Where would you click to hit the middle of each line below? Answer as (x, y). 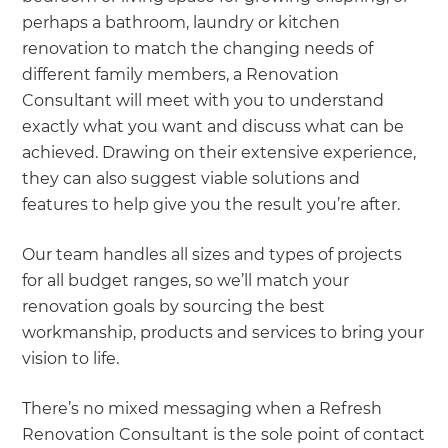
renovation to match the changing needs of (198, 48)
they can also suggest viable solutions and (191, 178)
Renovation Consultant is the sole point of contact (224, 434)
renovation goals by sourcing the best (174, 306)
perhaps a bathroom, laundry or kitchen (181, 22)
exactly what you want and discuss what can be (213, 126)
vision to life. (71, 358)
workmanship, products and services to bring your (223, 332)
